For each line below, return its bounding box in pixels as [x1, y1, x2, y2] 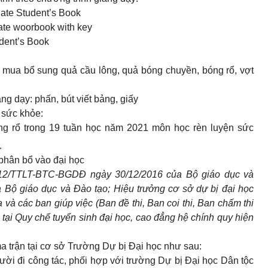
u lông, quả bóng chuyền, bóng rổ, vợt [90, 65, 254, 75]
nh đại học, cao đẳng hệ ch [86, 212, 202, 223]
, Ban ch [192, 198, 228, 209]
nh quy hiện [203, 212, 254, 223]
